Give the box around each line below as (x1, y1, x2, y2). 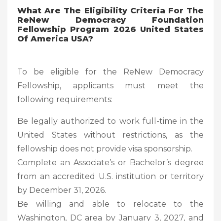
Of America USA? (17, 34, 93, 43)
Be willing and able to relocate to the (17, 199, 204, 209)
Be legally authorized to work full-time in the (17, 116, 204, 126)
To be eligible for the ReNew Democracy (17, 67, 204, 76)
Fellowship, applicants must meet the (17, 80, 204, 90)
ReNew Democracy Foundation (17, 15, 204, 25)
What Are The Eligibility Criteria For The (17, 5, 204, 15)
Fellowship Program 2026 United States (17, 24, 204, 34)
